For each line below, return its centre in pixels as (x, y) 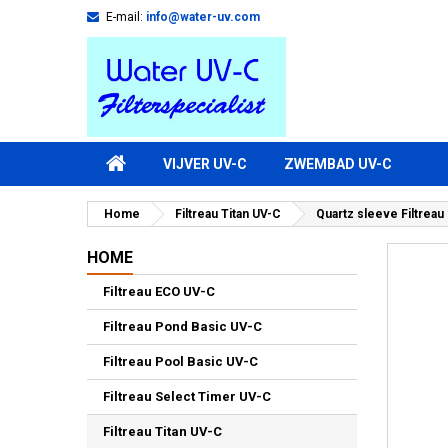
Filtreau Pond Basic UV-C (182, 326)
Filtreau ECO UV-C (159, 291)
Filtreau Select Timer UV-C (187, 396)
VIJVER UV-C (205, 164)
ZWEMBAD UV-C (338, 164)
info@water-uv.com (203, 17)
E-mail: (124, 17)
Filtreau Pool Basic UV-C (180, 361)
